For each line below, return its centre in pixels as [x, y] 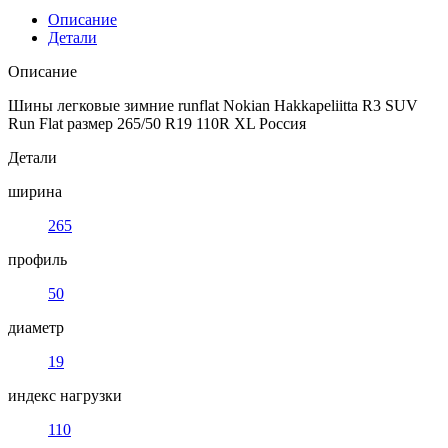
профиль [37, 259]
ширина [35, 191]
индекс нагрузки [65, 395]
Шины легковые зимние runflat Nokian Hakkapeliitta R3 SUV [213, 105]
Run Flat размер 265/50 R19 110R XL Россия [157, 123]
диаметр [36, 327]
